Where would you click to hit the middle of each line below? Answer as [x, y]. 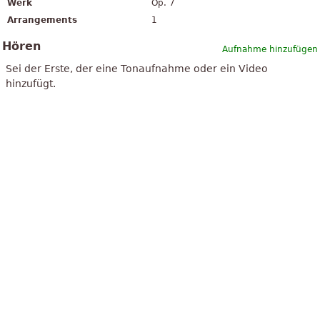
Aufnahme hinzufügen [270, 50]
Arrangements [42, 20]
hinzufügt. [31, 84]
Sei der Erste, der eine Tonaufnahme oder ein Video [137, 69]
